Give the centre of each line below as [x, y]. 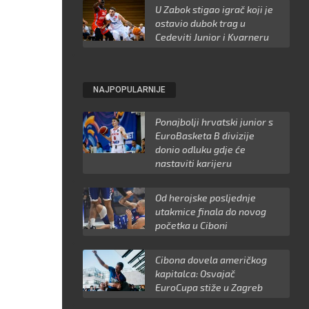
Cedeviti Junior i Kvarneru [212, 37]
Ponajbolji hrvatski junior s [215, 122]
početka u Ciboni [192, 226]
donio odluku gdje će [201, 150]
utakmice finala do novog [211, 212]
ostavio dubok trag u [201, 23]
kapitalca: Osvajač [196, 274]
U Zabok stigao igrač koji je [215, 10]
